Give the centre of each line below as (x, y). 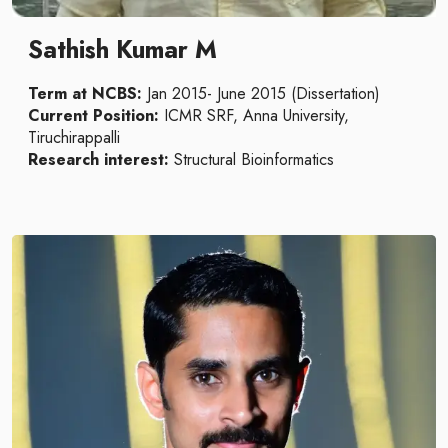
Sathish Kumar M (122, 49)
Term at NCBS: (85, 93)
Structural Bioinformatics (254, 159)
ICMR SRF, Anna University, (254, 115)
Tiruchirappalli (74, 137)
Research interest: (101, 159)
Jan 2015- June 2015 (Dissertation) (261, 93)
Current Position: (93, 115)
